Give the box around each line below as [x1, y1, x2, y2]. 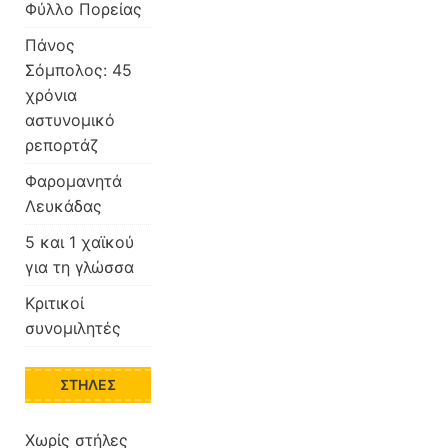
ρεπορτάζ [25, 135, 98, 156]
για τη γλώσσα [25, 257, 134, 278]
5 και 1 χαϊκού [25, 232, 134, 253]
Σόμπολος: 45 [25, 60, 132, 81]
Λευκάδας [25, 196, 102, 217]
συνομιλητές [25, 318, 121, 339]
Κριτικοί [25, 293, 84, 314]
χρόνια [25, 85, 77, 106]
